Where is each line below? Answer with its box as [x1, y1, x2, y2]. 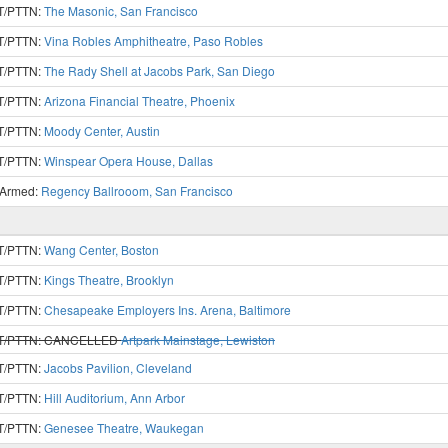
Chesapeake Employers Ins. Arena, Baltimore [44, 301, 291, 318]
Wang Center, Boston [44, 241, 159, 258]
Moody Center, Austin [44, 122, 160, 139]
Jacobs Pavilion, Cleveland [44, 359, 192, 376]
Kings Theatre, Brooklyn [44, 271, 174, 288]
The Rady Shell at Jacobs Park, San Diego [44, 62, 275, 79]
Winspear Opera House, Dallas [44, 152, 213, 169]
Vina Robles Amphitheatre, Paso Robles [44, 32, 263, 49]
